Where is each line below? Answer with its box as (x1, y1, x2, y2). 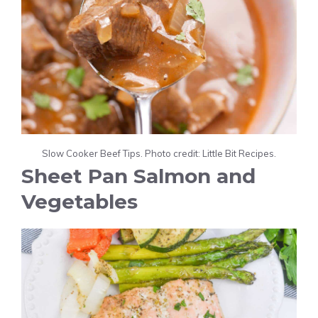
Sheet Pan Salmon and (21, 163, 256, 188)
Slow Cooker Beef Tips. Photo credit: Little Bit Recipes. (42, 147, 276, 159)
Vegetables (21, 189, 138, 214)
